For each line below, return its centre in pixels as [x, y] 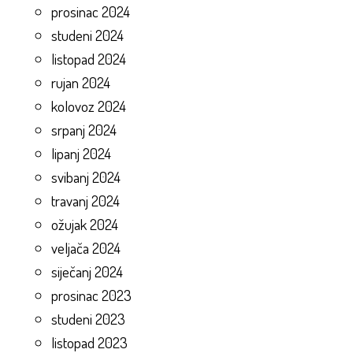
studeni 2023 [88, 318]
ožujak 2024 [85, 224]
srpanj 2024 [84, 129]
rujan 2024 [81, 82]
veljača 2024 [86, 247]
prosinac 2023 [91, 295]
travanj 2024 [85, 200]
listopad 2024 [89, 58]
